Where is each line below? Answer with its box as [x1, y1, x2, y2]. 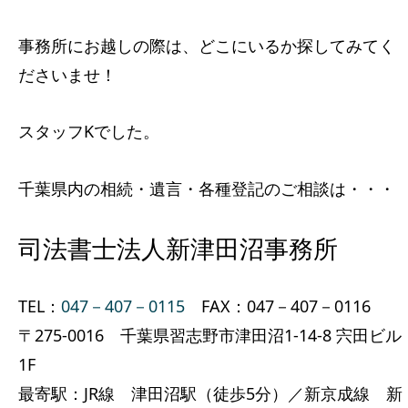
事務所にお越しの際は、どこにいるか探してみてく [18, 35, 395, 57]
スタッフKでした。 [18, 120, 159, 143]
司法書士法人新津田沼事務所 [18, 236, 338, 264]
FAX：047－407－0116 [185, 295, 371, 318]
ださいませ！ [18, 64, 117, 87]
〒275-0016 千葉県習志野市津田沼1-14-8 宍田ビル [18, 324, 402, 347]
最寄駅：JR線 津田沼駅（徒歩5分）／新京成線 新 [18, 382, 403, 405]
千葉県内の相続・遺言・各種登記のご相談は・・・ [18, 177, 395, 199]
